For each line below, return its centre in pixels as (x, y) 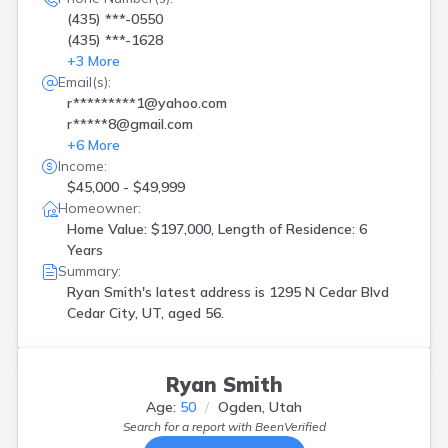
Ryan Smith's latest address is (168, 292)
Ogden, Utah (260, 407)
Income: (82, 166)
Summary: (89, 271)
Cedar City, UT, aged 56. (145, 313)
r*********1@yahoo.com (147, 103)
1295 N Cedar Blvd (329, 292)
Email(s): (84, 82)
